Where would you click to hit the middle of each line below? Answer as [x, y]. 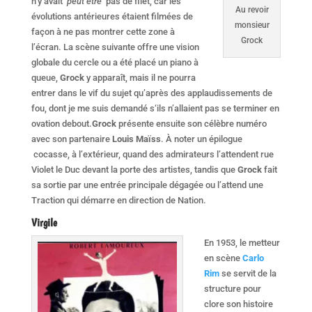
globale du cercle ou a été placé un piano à [115, 62]
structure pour [232, 288]
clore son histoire [238, 304]
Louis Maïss [136, 139]
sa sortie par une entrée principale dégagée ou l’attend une [147, 185]
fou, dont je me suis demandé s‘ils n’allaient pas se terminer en [155, 108]
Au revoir [252, 10]
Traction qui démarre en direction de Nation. [118, 200]
